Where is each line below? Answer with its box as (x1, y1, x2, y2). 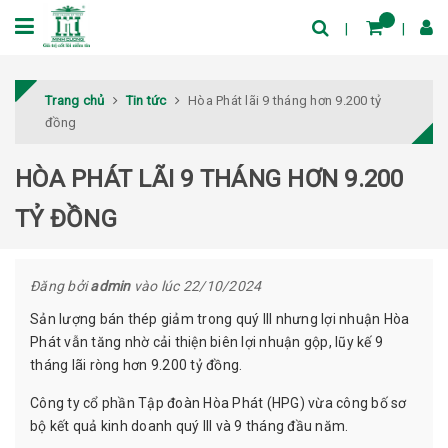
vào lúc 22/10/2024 (130, 277, 262, 294)
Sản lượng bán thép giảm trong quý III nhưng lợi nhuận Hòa (30, 310, 410, 327)
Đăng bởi (30, 277, 91, 294)
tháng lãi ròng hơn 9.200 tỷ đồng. (30, 356, 243, 373)
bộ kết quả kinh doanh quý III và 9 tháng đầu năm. (30, 417, 349, 434)
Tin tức (125, 92, 167, 108)
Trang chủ (45, 92, 105, 108)
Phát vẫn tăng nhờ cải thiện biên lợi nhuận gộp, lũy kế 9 (30, 333, 383, 350)
